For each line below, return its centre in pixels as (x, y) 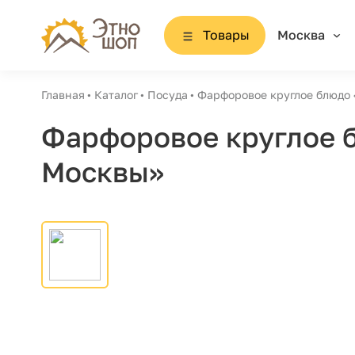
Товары (226, 35)
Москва (301, 35)
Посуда (168, 95)
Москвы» (103, 172)
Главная (63, 95)
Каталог (116, 95)
